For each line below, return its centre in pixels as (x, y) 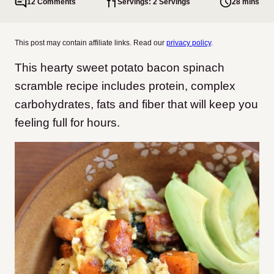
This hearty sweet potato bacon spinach (120, 68)
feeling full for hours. (67, 123)
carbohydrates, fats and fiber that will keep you (136, 104)
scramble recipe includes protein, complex (125, 86)
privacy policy (189, 43)
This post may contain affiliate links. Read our (91, 43)
